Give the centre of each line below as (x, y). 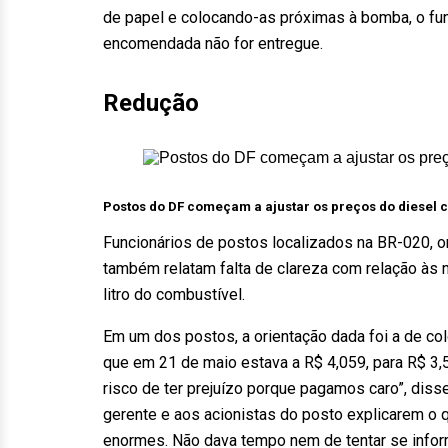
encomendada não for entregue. (213, 43)
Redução (151, 103)
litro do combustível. (174, 294)
